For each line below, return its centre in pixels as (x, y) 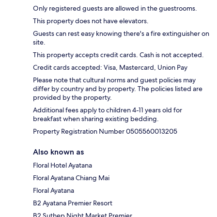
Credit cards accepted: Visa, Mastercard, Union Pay (110, 68)
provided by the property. (72, 98)
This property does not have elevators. (91, 21)
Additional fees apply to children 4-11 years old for (108, 110)
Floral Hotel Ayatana (62, 165)
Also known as (58, 152)
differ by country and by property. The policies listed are (118, 89)
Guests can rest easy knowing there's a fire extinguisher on (121, 34)
